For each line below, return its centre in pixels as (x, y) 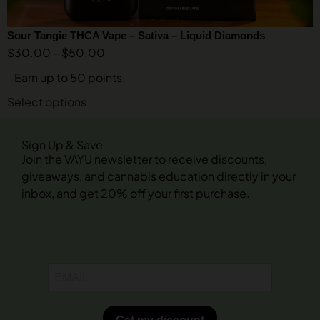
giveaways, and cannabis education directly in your (159, 176)
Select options (47, 102)
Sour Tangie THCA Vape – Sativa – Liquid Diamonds (136, 35)
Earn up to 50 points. (70, 77)
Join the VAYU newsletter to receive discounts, (144, 159)
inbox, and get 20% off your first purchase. (136, 193)
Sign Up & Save (62, 145)
